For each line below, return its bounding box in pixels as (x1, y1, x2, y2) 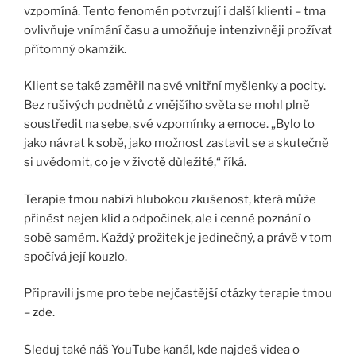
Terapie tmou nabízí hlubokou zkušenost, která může (24, 192, 316, 207)
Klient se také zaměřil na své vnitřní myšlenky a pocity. (24, 79, 326, 94)
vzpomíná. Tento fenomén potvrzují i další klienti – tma (24, 3, 326, 18)
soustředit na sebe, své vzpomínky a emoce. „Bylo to (24, 117, 315, 132)
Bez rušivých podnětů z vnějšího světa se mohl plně (24, 98, 310, 113)
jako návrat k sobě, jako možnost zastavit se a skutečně (24, 136, 329, 151)
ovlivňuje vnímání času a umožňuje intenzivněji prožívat (24, 22, 332, 37)
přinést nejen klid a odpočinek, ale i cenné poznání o (24, 211, 311, 226)
